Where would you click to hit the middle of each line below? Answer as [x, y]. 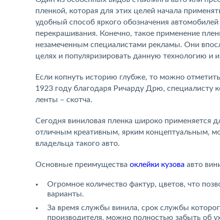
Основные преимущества [82, 165]
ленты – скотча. [64, 100]
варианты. [66, 194]
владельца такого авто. [78, 143]
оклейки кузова [157, 165]
